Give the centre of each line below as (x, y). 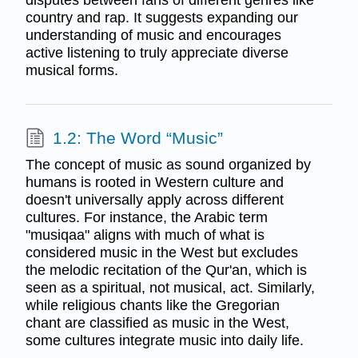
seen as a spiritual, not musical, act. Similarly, (170, 288)
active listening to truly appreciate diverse (157, 53)
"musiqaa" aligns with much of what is (145, 235)
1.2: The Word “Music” (137, 137)
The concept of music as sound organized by (168, 165)
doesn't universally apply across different (154, 200)
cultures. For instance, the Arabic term (146, 218)
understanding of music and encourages (153, 36)
